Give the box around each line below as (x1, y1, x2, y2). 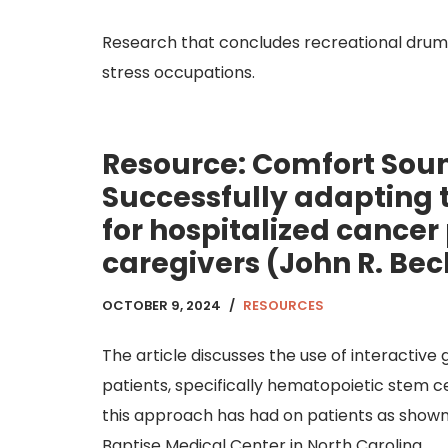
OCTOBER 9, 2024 (102, 296, 221, 315)
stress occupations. (102, 61, 255, 84)
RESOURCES (243, 296, 324, 315)
